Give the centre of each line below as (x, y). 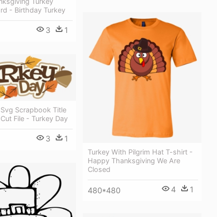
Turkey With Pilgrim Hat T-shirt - (140, 152)
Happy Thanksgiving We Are (134, 160)
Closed (99, 169)
